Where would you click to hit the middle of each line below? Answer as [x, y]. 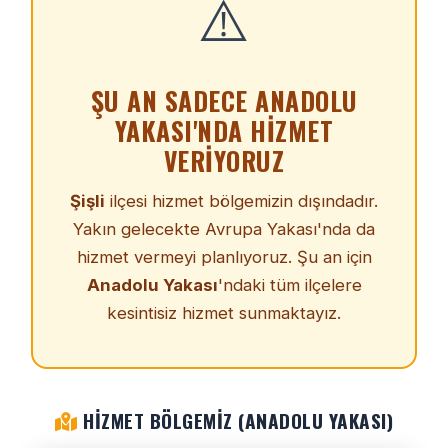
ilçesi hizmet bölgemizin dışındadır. [241, 201]
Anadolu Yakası [152, 285]
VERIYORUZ [224, 160]
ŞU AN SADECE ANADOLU [224, 100]
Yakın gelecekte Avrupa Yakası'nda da [224, 229]
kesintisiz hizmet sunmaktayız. [224, 313]
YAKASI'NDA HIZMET [224, 130]
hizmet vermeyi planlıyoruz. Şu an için [224, 257]
